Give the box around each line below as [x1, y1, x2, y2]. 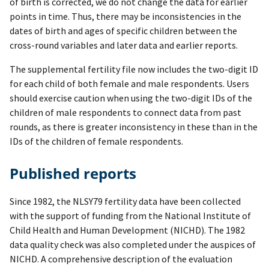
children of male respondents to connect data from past [10, 106, 241, 119]
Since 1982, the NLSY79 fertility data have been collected [10, 195, 241, 208]
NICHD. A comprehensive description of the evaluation [10, 253, 232, 265]
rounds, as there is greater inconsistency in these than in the [10, 121, 258, 133]
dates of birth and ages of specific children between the [10, 25, 237, 37]
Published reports [19, 163, 136, 184]
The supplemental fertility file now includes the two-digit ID [10, 63, 258, 76]
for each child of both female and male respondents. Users [10, 77, 249, 90]
